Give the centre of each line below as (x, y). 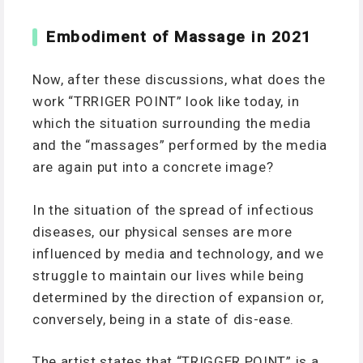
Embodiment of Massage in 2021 (179, 36)
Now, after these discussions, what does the (179, 80)
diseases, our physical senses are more (162, 231)
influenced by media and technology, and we (178, 253)
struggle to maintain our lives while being (169, 275)
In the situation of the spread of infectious (173, 209)
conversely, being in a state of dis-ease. (163, 319)
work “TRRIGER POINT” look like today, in (166, 102)
